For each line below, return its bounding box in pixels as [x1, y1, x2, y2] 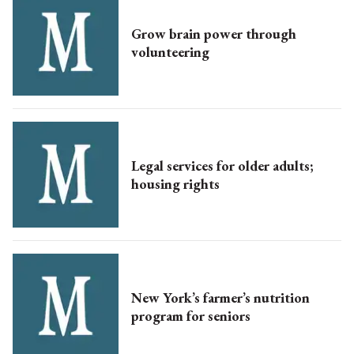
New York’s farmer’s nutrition [131, 288, 310, 307]
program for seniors [131, 307, 250, 326]
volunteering [131, 43, 209, 62]
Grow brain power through [131, 24, 296, 43]
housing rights [131, 175, 220, 194]
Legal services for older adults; [131, 156, 314, 175]
